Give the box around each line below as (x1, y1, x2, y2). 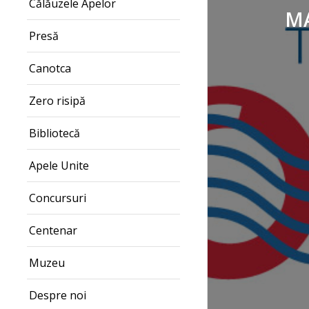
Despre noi (29, 287, 86, 303)
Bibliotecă (29, 125, 80, 141)
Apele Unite (29, 157, 89, 173)
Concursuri (29, 190, 86, 206)
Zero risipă (29, 92, 86, 108)
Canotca (29, 60, 71, 76)
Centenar (29, 222, 77, 238)
